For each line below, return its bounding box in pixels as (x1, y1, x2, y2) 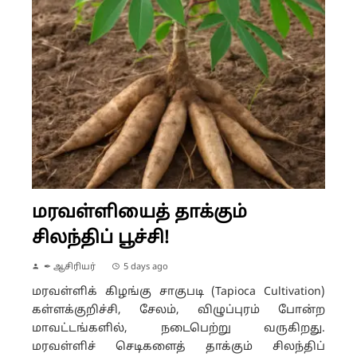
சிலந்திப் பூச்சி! (32, 227, 169, 249)
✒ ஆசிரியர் (44, 261, 96, 273)
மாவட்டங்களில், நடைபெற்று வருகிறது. (32, 321, 325, 335)
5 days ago (124, 261, 168, 273)
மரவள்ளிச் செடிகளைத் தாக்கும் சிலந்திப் (32, 339, 325, 354)
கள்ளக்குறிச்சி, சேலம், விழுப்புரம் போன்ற (32, 303, 325, 317)
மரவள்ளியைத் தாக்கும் (32, 202, 247, 224)
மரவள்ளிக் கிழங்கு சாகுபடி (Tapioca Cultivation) (32, 284, 325, 299)
